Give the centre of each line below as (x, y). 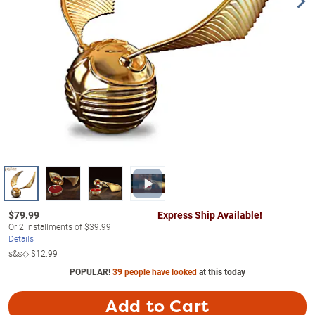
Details (21, 238)
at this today (222, 271)
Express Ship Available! (210, 215)
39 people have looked (156, 271)
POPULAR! (91, 271)
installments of (54, 226)
